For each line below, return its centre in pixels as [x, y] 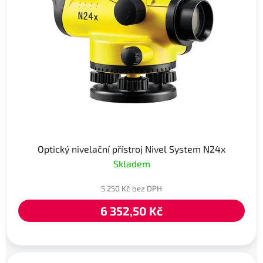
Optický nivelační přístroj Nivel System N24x [131, 149]
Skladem [131, 164]
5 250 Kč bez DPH [131, 189]
